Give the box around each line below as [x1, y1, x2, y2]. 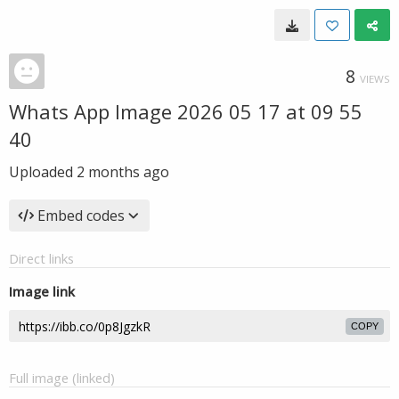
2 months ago [77, 162, 169, 182]
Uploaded [9, 162, 77, 182]
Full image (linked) [9, 369, 115, 387]
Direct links [9, 249, 74, 267]
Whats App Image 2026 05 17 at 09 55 [9, 98, 362, 125]
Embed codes [37, 206, 125, 225]
